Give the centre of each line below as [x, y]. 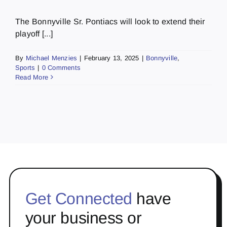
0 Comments [61, 67]
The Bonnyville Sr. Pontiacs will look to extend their [110, 21]
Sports [25, 67]
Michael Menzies [51, 58]
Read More [32, 77]
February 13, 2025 [111, 58]
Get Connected [79, 198]
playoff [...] [34, 33]
